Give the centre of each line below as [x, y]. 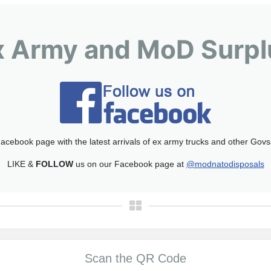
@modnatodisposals [225, 164]
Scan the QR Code [135, 259]
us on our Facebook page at [129, 164]
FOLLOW [54, 164]
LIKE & [21, 164]
